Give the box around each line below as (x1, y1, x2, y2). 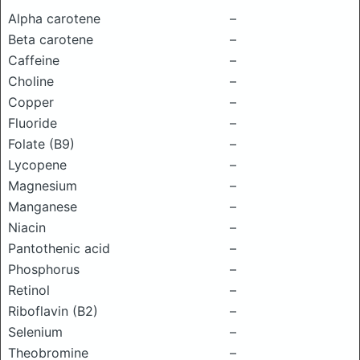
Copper (8, 94, 54, 110)
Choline (8, 73, 54, 89)
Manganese (8, 198, 77, 215)
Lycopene (8, 157, 67, 173)
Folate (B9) (8, 136, 75, 152)
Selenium (8, 324, 63, 340)
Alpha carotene (8, 10, 100, 27)
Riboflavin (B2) (8, 303, 98, 319)
